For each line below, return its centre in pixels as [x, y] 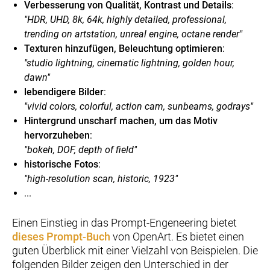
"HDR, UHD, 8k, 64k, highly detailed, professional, [125, 19]
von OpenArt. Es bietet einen [177, 236]
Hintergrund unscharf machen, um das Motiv [121, 121]
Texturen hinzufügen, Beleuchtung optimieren [123, 48]
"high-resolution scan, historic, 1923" [101, 178]
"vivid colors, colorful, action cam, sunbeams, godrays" [139, 106]
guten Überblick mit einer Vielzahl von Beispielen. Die [135, 250]
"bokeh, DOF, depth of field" [80, 149]
